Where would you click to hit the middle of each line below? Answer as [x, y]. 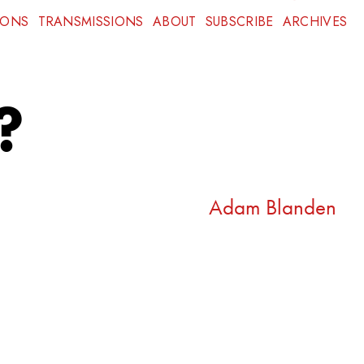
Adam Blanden [273, 207]
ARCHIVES [315, 22]
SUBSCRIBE [239, 22]
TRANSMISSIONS [91, 22]
